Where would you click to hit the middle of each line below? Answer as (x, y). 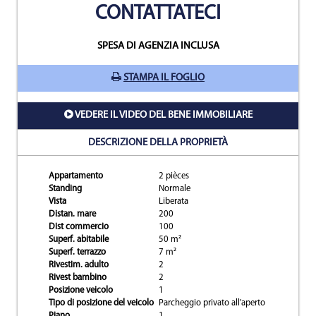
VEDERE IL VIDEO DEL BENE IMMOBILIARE (163, 116)
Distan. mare (72, 214)
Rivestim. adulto (79, 265)
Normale (175, 189)
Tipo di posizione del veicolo (101, 303)
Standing (65, 189)
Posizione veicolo (81, 291)
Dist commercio (79, 227)
